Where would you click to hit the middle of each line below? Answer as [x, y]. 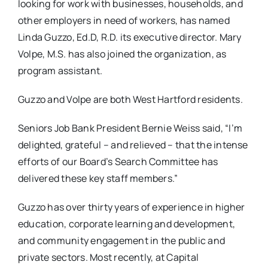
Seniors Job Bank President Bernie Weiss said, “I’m [130, 128]
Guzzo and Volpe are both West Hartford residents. [130, 100]
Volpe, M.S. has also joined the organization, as [122, 54]
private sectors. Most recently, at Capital [108, 258]
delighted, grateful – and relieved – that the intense [133, 145]
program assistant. [60, 71]
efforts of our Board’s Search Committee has [118, 162]
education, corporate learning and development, [127, 224]
